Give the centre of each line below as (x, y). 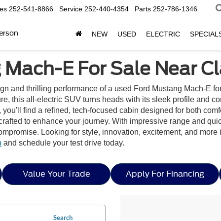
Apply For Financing (165, 174)
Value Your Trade (56, 174)
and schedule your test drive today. (63, 143)
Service (71, 9)
